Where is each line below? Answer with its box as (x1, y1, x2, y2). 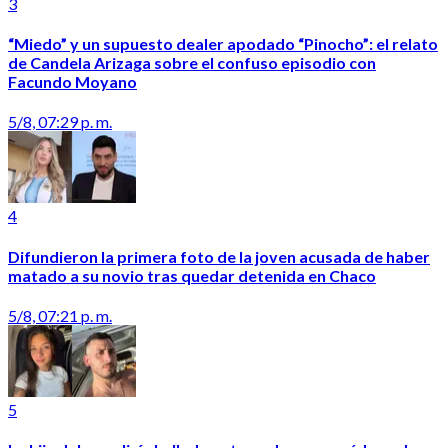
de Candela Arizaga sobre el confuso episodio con (8, 53, 376, 73)
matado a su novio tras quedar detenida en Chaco (8, 265, 376, 285)
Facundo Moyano (8, 72, 137, 92)
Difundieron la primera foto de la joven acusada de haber (8, 246, 430, 266)
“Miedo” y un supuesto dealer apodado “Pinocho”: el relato (8, 34, 438, 54)
